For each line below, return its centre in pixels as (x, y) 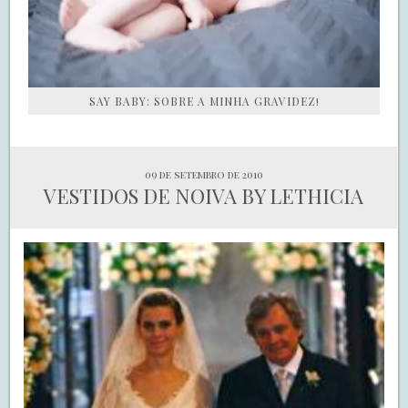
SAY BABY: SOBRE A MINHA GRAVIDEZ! (204, 102)
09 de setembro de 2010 (204, 175)
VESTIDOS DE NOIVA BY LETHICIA (204, 196)
